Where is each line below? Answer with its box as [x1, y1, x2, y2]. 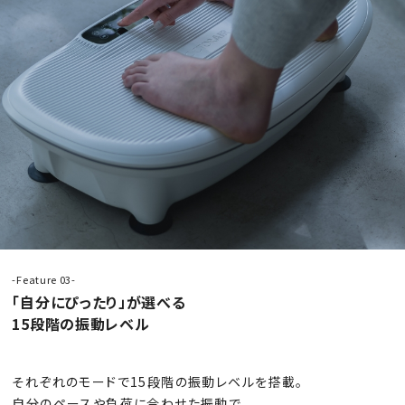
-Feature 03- [12, 272, 76, 287]
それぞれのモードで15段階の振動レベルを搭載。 [12, 372, 304, 391]
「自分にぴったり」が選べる [12, 291, 186, 314]
